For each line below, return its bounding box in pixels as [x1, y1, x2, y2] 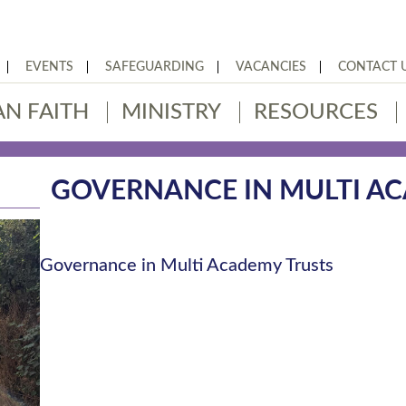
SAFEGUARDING [105, 61, 204, 73]
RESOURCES [254, 101, 378, 123]
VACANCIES [236, 61, 306, 73]
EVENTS [25, 61, 73, 73]
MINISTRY [121, 101, 221, 123]
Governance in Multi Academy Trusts [40, 256, 334, 275]
